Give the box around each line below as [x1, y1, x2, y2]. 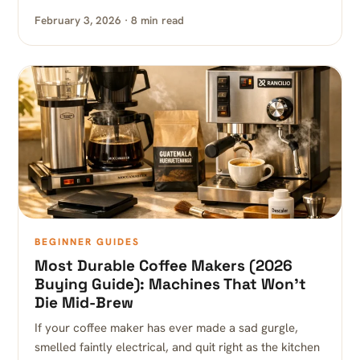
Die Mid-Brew [35, 292, 133, 313]
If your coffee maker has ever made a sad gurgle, [35, 320, 298, 336]
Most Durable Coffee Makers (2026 [35, 256, 292, 276]
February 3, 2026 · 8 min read [35, 13, 184, 27]
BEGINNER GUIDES [35, 235, 140, 248]
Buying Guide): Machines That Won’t [35, 274, 306, 294]
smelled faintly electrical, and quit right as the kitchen [35, 339, 320, 355]
